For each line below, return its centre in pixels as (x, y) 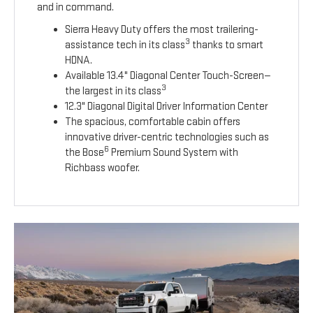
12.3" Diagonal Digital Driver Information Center (167, 107)
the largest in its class (114, 92)
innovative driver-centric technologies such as (167, 138)
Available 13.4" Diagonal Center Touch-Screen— (168, 76)
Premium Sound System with (174, 153)
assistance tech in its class (125, 45)
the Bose (85, 153)
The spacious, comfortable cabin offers (153, 122)
